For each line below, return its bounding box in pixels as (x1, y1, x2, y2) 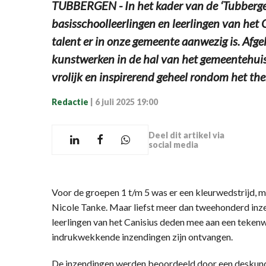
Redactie (52, 97, 88, 107)
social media (148, 139, 198, 150)
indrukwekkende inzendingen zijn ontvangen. (52, 231, 233, 242)
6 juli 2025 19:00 (95, 97, 158, 107)
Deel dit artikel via (148, 129, 224, 140)
